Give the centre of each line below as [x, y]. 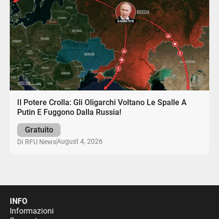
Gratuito [39, 130]
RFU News [41, 142]
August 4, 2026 [80, 142]
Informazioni [32, 211]
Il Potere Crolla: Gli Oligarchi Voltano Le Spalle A [102, 103]
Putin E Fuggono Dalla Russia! [69, 112]
